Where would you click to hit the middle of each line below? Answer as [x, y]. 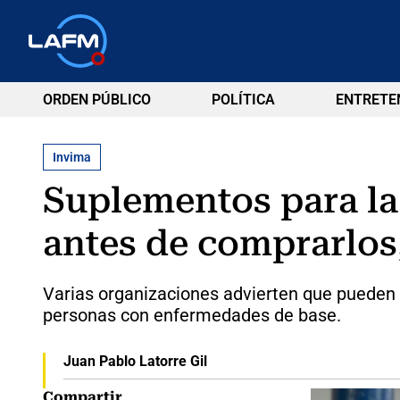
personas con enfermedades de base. [192, 315]
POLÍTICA [243, 100]
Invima [72, 157]
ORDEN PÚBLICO [97, 100]
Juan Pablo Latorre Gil [135, 361]
